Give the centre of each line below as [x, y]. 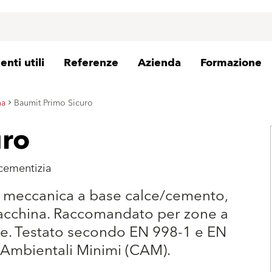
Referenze [91, 63]
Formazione [231, 63]
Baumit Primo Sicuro [53, 103]
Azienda [159, 63]
